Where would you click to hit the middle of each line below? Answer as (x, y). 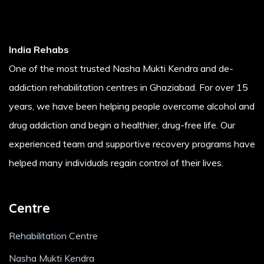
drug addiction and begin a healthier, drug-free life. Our (122, 125)
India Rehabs (39, 49)
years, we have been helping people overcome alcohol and (132, 106)
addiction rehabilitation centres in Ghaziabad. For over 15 (128, 87)
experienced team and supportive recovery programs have (132, 144)
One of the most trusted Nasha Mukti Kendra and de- (121, 68)
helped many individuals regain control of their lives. (116, 163)
